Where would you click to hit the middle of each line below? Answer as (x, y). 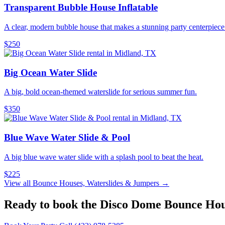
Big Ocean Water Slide (50, 72)
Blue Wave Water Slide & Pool (67, 138)
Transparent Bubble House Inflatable (81, 8)
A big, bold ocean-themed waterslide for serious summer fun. (100, 92)
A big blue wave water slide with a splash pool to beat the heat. (104, 157)
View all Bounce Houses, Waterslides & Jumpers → (87, 183)
